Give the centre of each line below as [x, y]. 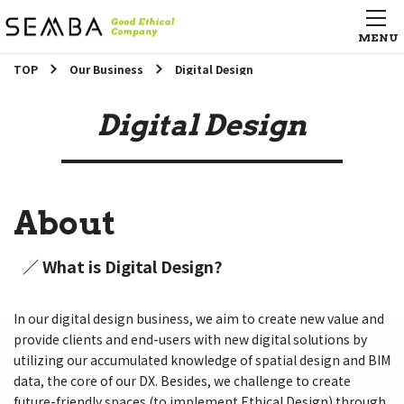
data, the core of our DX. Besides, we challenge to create [182, 381]
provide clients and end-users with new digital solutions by [190, 339]
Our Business [106, 69]
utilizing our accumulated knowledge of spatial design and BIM [202, 360]
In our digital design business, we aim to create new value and [199, 318]
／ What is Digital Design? [123, 266]
